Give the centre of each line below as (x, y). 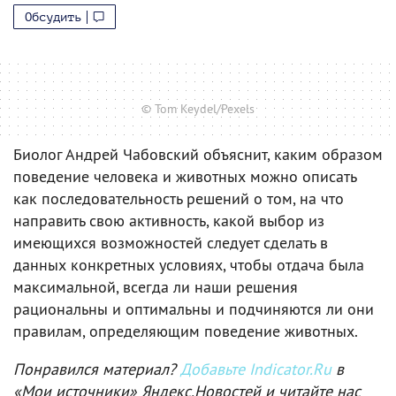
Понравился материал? (97, 369)
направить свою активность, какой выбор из (169, 220)
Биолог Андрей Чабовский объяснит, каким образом (198, 154)
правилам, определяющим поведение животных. (186, 331)
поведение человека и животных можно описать (185, 176)
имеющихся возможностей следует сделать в (171, 242)
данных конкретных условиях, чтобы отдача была (189, 264)
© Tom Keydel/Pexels (198, 108)
